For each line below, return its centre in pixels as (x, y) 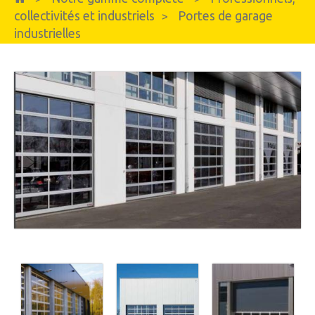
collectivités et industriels (84, 15)
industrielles (47, 33)
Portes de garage (225, 15)
